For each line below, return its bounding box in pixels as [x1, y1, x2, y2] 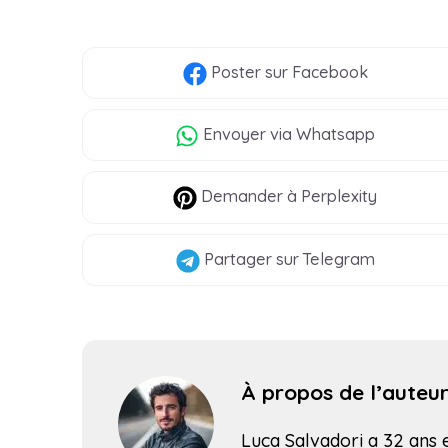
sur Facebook [260, 62, 368, 83]
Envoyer [199, 124, 267, 145]
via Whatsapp [266, 124, 376, 145]
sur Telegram [271, 248, 375, 269]
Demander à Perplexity [197, 186, 378, 207]
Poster [206, 62, 261, 83]
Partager [199, 248, 272, 269]
